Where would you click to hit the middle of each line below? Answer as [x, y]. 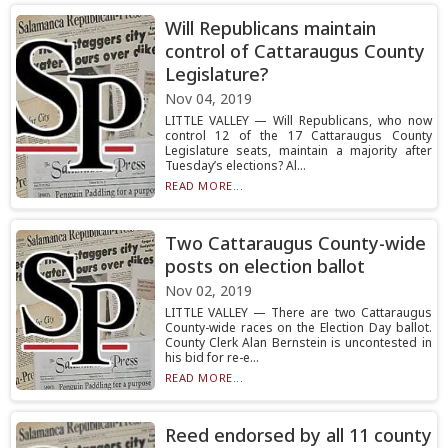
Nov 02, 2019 [208, 290]
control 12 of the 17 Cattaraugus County [298, 135]
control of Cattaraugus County [294, 51]
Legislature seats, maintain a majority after [298, 150]
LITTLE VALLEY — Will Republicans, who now [298, 120]
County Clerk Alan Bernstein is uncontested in [298, 342]
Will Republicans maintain [270, 28]
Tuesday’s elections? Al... [235, 165]
